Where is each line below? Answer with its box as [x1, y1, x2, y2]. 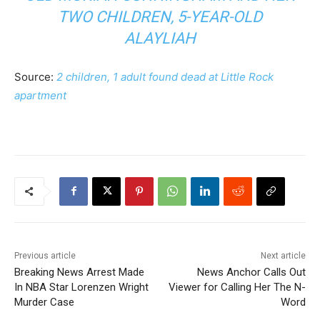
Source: [14, 69, 56, 84]
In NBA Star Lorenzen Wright [14, 280, 149, 294]
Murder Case [14, 295, 74, 309]
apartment [14, 88, 66, 102]
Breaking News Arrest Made [14, 265, 144, 279]
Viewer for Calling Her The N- [168, 280, 306, 294]
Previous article [14, 250, 76, 261]
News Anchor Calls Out [196, 265, 306, 279]
